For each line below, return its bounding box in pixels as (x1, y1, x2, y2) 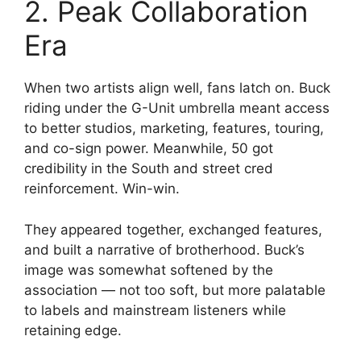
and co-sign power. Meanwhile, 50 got (24, 140, 273, 156)
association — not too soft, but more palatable (24, 281, 326, 298)
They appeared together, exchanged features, (24, 221, 322, 238)
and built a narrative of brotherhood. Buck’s (24, 241, 305, 258)
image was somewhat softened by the (24, 261, 273, 278)
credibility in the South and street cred (24, 160, 273, 176)
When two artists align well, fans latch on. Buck (24, 80, 330, 96)
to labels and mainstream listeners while (24, 301, 286, 318)
